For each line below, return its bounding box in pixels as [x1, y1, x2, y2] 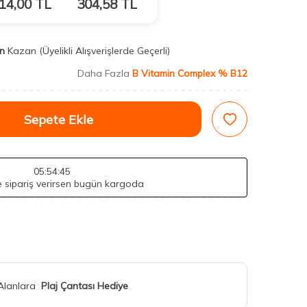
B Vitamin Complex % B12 [132, 67, 247, 79]
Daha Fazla [77, 67, 132, 79]
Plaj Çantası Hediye [41, 280, 128, 292]
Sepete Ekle [23, 111, 93, 127]
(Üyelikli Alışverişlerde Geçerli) [39, 45, 173, 57]
